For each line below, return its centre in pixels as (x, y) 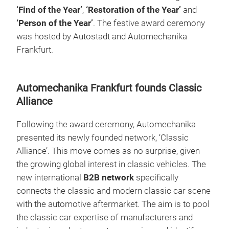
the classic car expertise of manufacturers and (105, 217)
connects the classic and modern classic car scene (113, 191)
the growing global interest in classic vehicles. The (111, 164)
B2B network (109, 177)
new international (50, 177)
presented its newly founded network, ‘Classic (102, 138)
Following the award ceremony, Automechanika (106, 124)
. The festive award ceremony (149, 23)
